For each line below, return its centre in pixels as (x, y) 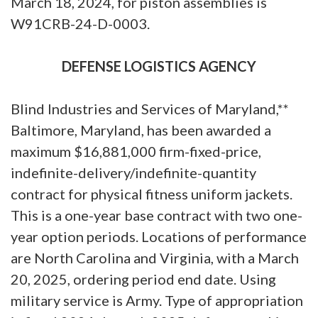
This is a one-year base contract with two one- (157, 215)
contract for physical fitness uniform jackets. (152, 193)
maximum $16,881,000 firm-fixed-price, (136, 151)
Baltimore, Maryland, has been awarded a (141, 130)
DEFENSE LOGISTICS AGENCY (159, 66)
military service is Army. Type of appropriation (157, 300)
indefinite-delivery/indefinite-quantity (133, 172)
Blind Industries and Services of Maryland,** (150, 108)
